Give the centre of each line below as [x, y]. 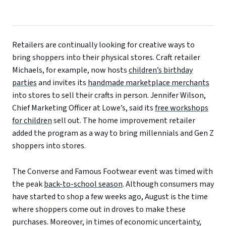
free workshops [182, 108]
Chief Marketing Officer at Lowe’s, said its [83, 108]
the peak [28, 184]
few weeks [108, 197]
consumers [179, 184]
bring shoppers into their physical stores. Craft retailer [106, 58]
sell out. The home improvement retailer [124, 121]
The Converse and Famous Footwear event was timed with [112, 172]
